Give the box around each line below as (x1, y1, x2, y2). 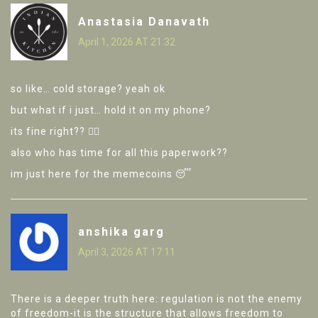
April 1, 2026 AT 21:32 (78, 35, 175, 48)
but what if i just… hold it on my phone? (11, 104, 211, 116)
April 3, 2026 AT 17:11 (78, 246, 175, 258)
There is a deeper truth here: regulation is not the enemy (11, 293, 302, 305)
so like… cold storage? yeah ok (11, 83, 165, 95)
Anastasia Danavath (78, 14, 210, 28)
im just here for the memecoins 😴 (11, 168, 192, 180)
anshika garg (78, 224, 165, 238)
